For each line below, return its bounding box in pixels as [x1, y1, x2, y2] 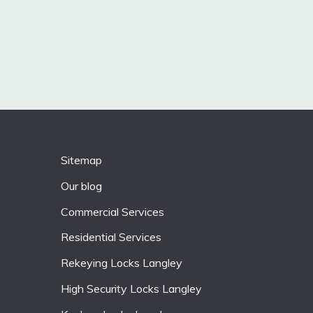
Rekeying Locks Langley [61, 256, 182, 270]
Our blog [61, 178, 102, 193]
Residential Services [61, 230, 161, 245]
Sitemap [61, 153, 102, 167]
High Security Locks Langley [61, 281, 202, 296]
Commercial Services [61, 204, 164, 219]
